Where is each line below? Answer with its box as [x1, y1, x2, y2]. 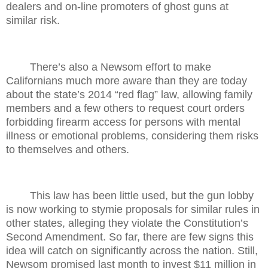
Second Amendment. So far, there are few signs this [6, 231, 254, 243]
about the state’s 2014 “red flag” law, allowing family [6, 88, 252, 100]
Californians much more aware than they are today [6, 74, 247, 87]
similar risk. [6, 14, 60, 26]
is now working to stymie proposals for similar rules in [6, 203, 260, 216]
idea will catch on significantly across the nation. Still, [6, 245, 258, 257]
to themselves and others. [6, 143, 129, 156]
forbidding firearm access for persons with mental [6, 115, 240, 128]
